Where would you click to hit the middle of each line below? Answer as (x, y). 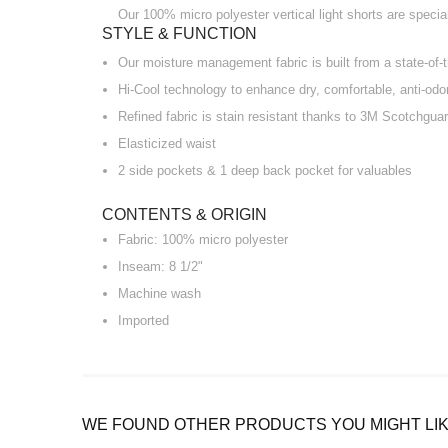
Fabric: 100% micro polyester (203, 239)
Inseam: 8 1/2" (160, 266)
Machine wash (159, 293)
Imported (143, 320)
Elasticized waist (167, 143)
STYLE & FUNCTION (179, 33)
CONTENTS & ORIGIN (184, 214)
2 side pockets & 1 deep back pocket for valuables (265, 170)
